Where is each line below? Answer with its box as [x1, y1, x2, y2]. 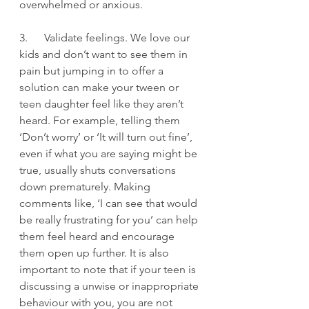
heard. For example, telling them [19, 114, 183, 127]
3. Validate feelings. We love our [19, 31, 192, 44]
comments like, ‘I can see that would [19, 197, 200, 210]
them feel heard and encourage [19, 230, 177, 243]
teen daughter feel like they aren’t [19, 97, 186, 110]
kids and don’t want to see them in [19, 48, 190, 61]
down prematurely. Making [19, 180, 153, 193]
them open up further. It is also [19, 246, 172, 259]
